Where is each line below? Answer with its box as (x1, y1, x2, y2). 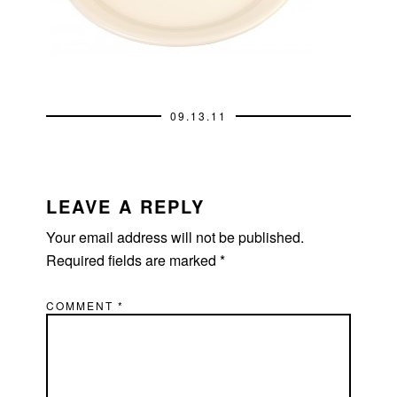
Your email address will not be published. (46, 226, 305, 247)
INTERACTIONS (19, 190, 199, 221)
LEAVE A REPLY (46, 192, 206, 219)
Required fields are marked (46, 249, 221, 270)
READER (19, 165, 119, 196)
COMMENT (46, 297, 119, 313)
